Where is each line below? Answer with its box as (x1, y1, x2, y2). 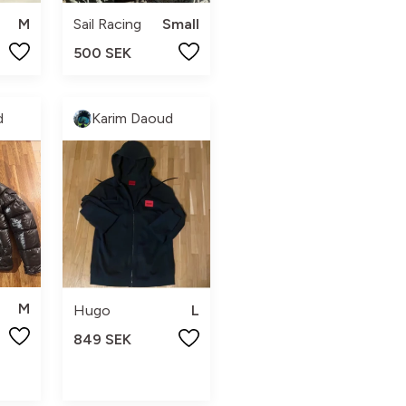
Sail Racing (72, 14, 141, 33)
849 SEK (72, 330, 131, 348)
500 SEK (72, 43, 131, 62)
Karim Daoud (91, 109, 173, 127)
